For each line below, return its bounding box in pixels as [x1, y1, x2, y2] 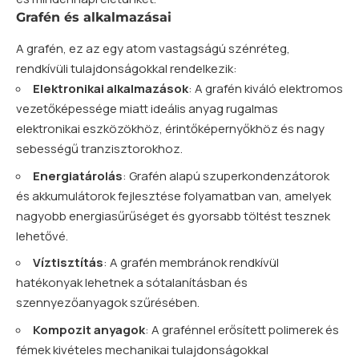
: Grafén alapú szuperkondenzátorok [123, 167, 329, 184]
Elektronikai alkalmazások [33, 80, 188, 98]
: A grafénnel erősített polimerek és [145, 321, 339, 338]
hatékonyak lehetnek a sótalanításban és [16, 274, 248, 292]
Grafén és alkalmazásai [16, 9, 171, 25]
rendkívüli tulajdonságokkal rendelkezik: [16, 60, 237, 78]
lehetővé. [16, 227, 68, 244]
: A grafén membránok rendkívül [103, 254, 279, 272]
